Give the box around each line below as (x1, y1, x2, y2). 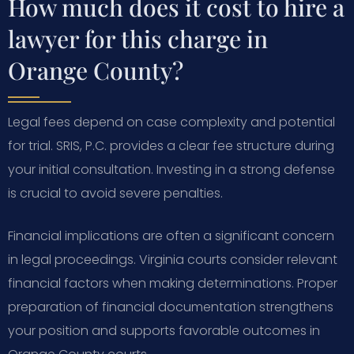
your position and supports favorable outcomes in (8, 321, 320, 340)
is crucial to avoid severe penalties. (8, 183, 223, 202)
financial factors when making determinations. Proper (8, 273, 337, 292)
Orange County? (8, 54, 183, 86)
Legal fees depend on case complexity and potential (8, 112, 335, 131)
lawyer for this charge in (8, 22, 268, 55)
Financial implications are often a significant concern (8, 226, 334, 245)
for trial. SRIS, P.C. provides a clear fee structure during (8, 136, 334, 155)
